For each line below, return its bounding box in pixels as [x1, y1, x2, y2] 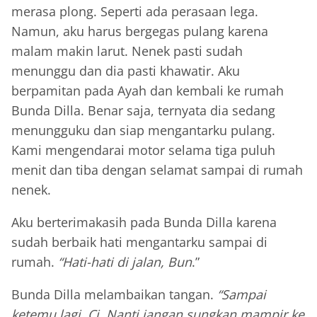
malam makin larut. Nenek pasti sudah [11, 42, 243, 60]
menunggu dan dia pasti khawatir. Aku [11, 62, 240, 80]
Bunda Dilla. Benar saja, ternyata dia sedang [11, 102, 275, 120]
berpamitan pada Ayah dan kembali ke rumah [11, 82, 284, 100]
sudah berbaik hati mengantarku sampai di [11, 234, 267, 251]
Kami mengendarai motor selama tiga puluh [11, 142, 275, 159]
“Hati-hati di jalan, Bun [58, 253, 192, 271]
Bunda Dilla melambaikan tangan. [11, 286, 217, 304]
